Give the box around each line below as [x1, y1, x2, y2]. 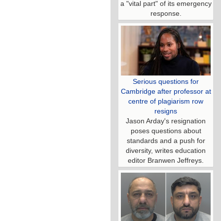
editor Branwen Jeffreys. [128, 156, 204, 165]
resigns [154, 107, 177, 115]
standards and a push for [126, 137, 205, 145]
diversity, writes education [126, 147, 206, 155]
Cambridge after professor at [120, 87, 211, 96]
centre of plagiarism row [128, 97, 203, 106]
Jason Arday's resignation [126, 117, 206, 125]
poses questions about [130, 127, 201, 135]
